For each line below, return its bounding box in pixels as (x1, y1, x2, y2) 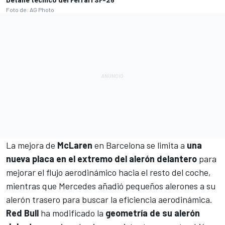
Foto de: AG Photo (6, 6, 54, 13)
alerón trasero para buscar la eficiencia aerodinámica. (6, 193, 212, 205)
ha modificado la (39, 207, 105, 218)
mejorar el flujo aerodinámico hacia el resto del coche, (6, 166, 211, 178)
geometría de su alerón (105, 207, 200, 218)
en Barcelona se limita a (92, 139, 187, 151)
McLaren (57, 139, 92, 151)
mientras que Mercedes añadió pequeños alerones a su (6, 180, 215, 191)
